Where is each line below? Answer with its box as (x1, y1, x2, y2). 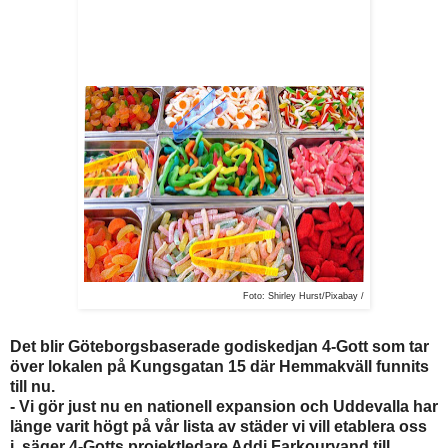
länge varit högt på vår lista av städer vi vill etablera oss (10, 417, 427, 435)
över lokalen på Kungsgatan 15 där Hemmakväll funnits (10, 357, 429, 375)
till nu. (10, 377, 55, 395)
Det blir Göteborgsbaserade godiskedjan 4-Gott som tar (10, 337, 429, 355)
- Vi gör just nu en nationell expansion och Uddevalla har (10, 397, 438, 415)
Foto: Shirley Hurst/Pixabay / (243, 290, 364, 301)
